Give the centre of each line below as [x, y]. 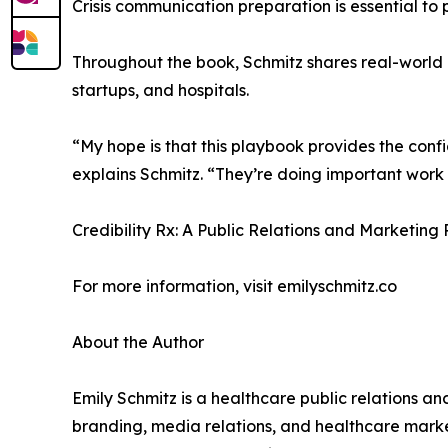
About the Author [138, 342]
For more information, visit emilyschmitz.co [234, 286]
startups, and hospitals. [160, 90]
